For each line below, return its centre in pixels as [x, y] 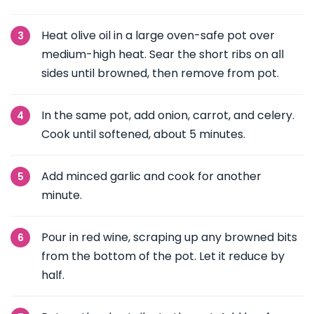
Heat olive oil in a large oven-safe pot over [158, 35]
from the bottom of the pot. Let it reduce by [163, 256]
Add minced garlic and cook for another [151, 176]
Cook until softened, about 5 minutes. [143, 134]
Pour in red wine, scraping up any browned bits [169, 237]
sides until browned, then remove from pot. [160, 73]
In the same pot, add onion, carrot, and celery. [168, 115]
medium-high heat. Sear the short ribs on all [163, 54]
